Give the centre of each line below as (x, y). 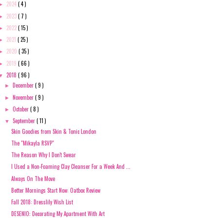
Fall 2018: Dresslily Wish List (42, 202)
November (24, 97)
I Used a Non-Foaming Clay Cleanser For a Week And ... (71, 167)
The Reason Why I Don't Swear (44, 155)
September (25, 121)
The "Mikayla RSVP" (33, 143)
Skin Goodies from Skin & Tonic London (54, 131)
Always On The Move (33, 178)
